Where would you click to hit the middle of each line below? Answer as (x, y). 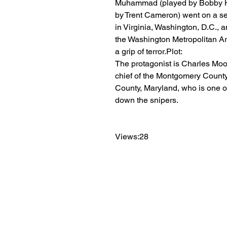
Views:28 (132, 137)
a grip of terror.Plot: (149, 51)
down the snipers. (147, 100)
